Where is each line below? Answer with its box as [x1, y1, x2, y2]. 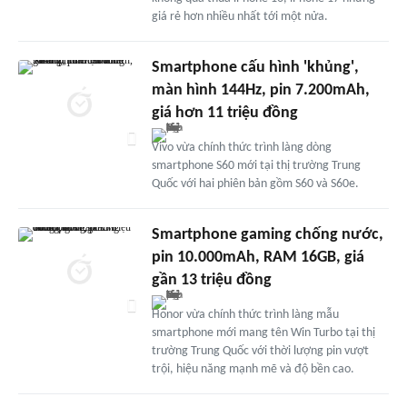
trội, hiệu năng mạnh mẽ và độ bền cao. [151, 362, 354, 376]
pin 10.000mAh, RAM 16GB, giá [151, 248, 364, 266]
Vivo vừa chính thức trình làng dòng [151, 140, 332, 154]
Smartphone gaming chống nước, [151, 225, 383, 243]
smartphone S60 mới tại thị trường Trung [151, 158, 361, 173]
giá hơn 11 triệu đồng [151, 104, 298, 122]
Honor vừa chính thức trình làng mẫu [151, 307, 339, 322]
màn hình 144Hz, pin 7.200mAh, [151, 81, 370, 99]
